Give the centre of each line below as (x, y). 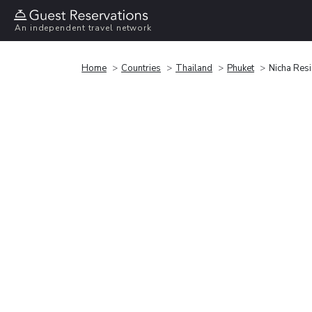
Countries (141, 68)
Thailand (194, 68)
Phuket (241, 68)
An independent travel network (84, 28)
